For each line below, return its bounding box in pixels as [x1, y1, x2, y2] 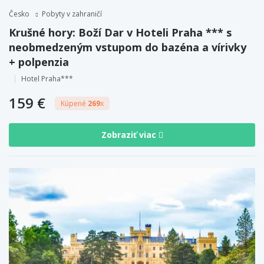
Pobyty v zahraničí [42, 8, 102, 19]
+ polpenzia [9, 54, 69, 69]
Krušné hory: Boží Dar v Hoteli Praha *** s [9, 25, 232, 39]
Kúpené [61, 98, 88, 108]
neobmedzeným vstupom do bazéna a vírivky [9, 39, 246, 54]
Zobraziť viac [101, 129, 159, 141]
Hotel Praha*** [21, 73, 73, 84]
